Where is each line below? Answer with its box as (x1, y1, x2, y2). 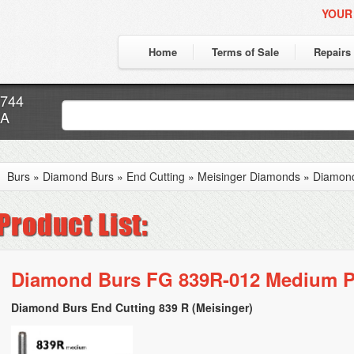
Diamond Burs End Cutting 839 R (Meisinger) (11, 299, 253, 315)
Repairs (314, 44, 351, 59)
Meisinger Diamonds (198, 168, 300, 184)
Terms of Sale (212, 44, 279, 59)
